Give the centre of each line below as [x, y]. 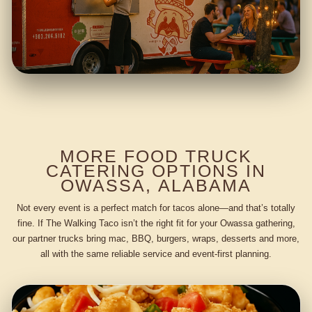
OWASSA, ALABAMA [156, 186]
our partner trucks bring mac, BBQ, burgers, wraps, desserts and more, [156, 238]
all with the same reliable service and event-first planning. [156, 253]
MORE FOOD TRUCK [156, 156]
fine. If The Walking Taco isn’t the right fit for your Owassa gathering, [156, 223]
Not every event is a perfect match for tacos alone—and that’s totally [156, 208]
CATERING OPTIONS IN [156, 171]
